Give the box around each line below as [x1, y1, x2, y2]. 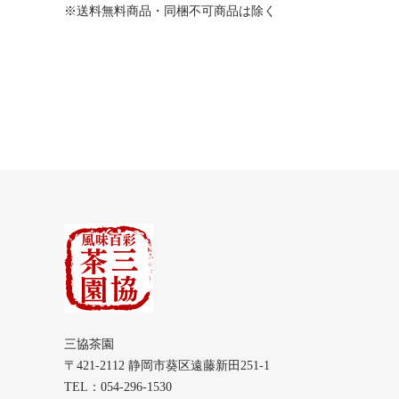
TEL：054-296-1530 [64, 379, 172, 394]
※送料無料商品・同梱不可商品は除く [64, 3, 276, 18]
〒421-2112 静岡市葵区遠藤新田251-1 [64, 358, 270, 372]
